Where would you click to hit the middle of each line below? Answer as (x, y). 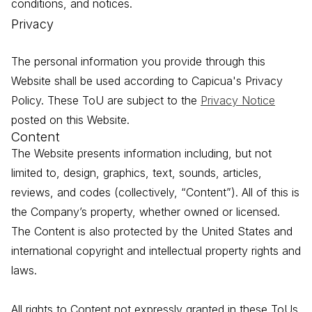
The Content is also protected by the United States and (152, 232)
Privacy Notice (238, 101)
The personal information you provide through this (138, 62)
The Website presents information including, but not (141, 154)
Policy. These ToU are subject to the (106, 101)
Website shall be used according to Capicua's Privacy (147, 81)
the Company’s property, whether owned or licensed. (146, 212)
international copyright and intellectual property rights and (156, 251)
